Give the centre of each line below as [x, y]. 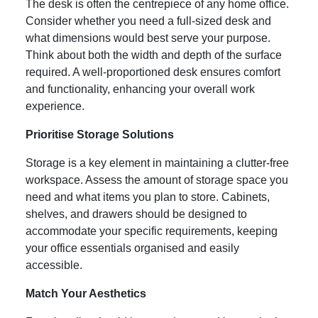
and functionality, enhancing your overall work [140, 89]
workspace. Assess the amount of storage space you [157, 180]
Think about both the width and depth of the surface [154, 55]
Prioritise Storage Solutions [100, 134]
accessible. [54, 265]
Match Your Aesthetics [86, 293]
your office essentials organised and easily [132, 248]
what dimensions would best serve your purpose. [148, 38]
